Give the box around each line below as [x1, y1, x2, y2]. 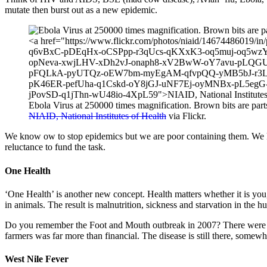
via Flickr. [166, 111, 206, 122]
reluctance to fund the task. [5, 142, 105, 153]
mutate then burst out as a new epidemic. [5, 5, 157, 15]
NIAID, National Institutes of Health [29, 111, 166, 122]
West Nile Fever [5, 254, 69, 265]
